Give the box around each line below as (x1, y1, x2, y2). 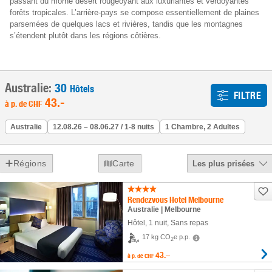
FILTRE (234, 89, 261, 101)
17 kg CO (141, 233, 171, 241)
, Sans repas (166, 219, 208, 227)
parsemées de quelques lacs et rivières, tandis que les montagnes (10, 19, 243, 29)
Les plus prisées (192, 158, 254, 168)
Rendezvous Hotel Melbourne (127, 195, 223, 205)
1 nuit (148, 219, 167, 227)
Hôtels (70, 83, 94, 95)
